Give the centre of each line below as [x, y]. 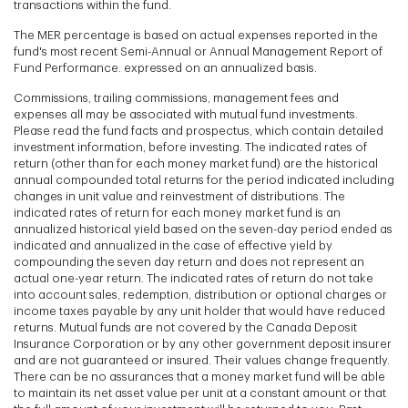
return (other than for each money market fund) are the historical [196, 163]
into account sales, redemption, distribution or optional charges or [200, 294]
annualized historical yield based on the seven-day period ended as [203, 229]
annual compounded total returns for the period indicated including [204, 179]
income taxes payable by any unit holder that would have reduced [199, 311]
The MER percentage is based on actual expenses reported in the [196, 35]
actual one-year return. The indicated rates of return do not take [194, 278]
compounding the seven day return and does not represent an [189, 261]
